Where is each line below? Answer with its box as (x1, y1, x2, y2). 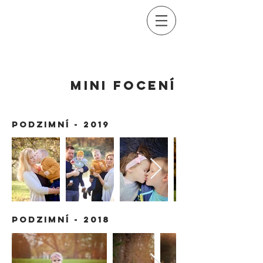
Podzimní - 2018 (12, 214, 110, 225)
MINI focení (70, 77, 176, 93)
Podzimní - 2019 (12, 119, 110, 130)
